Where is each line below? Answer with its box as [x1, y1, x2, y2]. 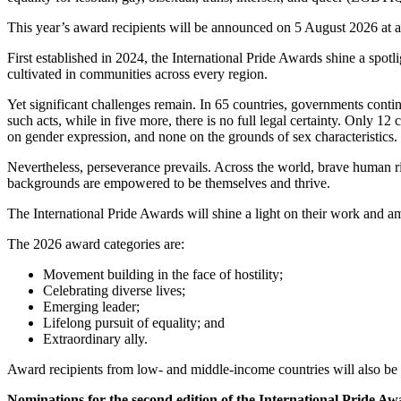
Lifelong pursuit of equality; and [43, 315, 225, 331]
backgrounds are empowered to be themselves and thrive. [7, 175, 330, 192]
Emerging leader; [43, 299, 140, 315]
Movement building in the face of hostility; [43, 267, 283, 283]
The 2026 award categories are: [7, 236, 184, 252]
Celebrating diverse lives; [43, 283, 185, 299]
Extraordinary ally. [43, 331, 148, 347]
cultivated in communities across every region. [7, 66, 268, 82]
